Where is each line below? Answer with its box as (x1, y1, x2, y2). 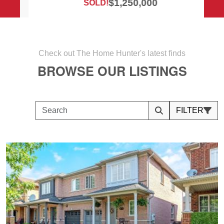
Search (154, 111, 180, 120)
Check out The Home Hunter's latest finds (38, 48, 185, 57)
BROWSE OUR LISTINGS (37, 61, 187, 80)
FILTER (176, 105, 203, 114)
